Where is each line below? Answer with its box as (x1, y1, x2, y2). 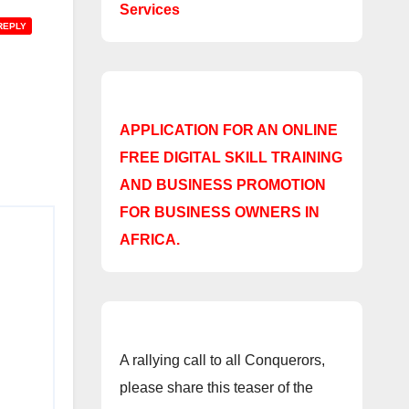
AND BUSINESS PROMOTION (119, 177, 326, 194)
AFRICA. (119, 232, 180, 248)
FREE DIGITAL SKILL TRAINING (119, 150, 342, 166)
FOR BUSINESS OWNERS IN (119, 204, 320, 221)
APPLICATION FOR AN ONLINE (119, 122, 338, 139)
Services (119, 2, 180, 18)
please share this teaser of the (119, 380, 313, 396)
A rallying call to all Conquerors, (119, 352, 325, 369)
